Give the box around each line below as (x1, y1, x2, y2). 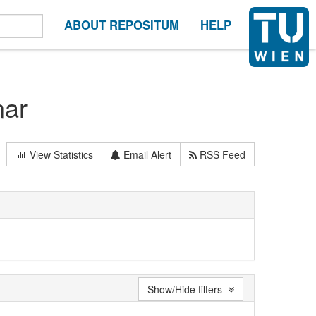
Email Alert (121, 147, 172, 162)
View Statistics (27, 147, 94, 162)
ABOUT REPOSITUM (64, 16, 179, 33)
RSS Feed (197, 147, 246, 162)
